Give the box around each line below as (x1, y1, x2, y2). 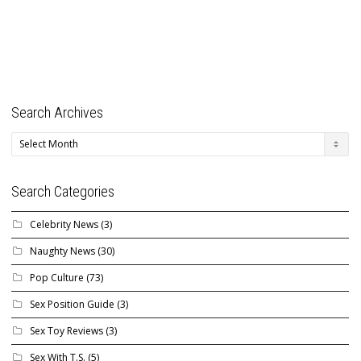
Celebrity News (30, 218, 98, 232)
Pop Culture (30, 271, 84, 285)
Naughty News (30, 244, 95, 259)
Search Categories (11, 183, 114, 201)
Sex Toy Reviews (30, 324, 103, 338)
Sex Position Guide (30, 297, 114, 312)
